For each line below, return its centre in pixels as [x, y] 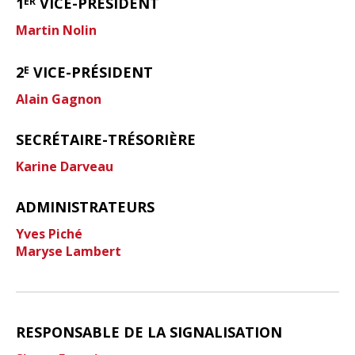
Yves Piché [49, 233]
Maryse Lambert [69, 251]
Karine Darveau [65, 166]
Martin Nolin [56, 30]
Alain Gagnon [59, 99]
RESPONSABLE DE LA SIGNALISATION [149, 332]
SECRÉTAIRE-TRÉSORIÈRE [106, 139]
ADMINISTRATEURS [85, 206]
